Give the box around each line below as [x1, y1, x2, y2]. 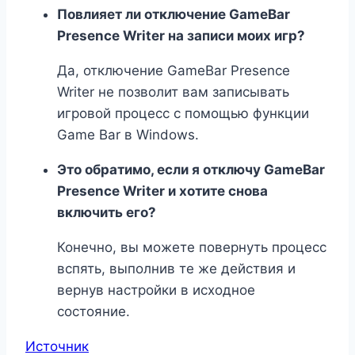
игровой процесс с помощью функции [57, 105, 309, 122]
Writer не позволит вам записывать [57, 84, 289, 101]
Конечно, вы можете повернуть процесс [57, 239, 326, 256]
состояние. [57, 303, 130, 320]
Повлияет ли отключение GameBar [57, 6, 290, 23]
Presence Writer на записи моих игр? [57, 28, 305, 44]
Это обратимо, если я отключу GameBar [57, 162, 325, 178]
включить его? [57, 204, 156, 221]
